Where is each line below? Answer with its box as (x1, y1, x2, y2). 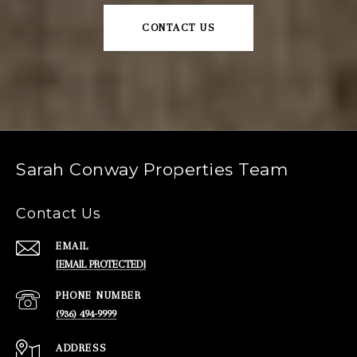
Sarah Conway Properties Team (16, 159, 288, 179)
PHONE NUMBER (56, 288, 141, 301)
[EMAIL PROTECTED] (56, 257, 146, 270)
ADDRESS (56, 341, 108, 354)
